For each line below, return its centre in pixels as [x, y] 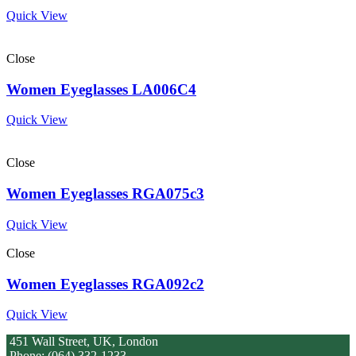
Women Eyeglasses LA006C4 [101, 89]
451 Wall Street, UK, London [82, 342]
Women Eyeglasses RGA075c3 [105, 194]
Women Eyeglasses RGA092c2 [105, 284]
